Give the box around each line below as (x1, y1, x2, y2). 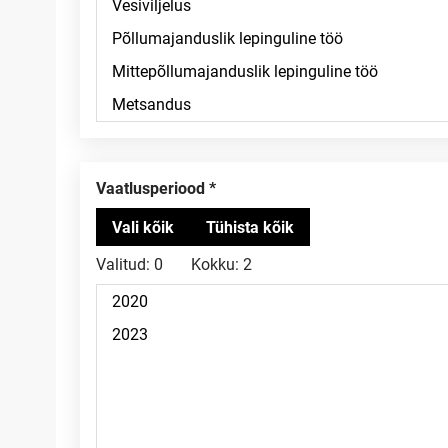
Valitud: (96, 255, 150, 274)
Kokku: (191, 255, 239, 274)
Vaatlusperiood (106, 179, 205, 198)
